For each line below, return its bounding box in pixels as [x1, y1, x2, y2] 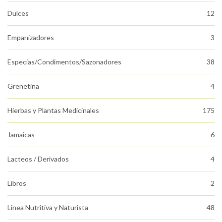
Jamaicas [7, 130, 35, 139]
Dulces [7, 8, 29, 17]
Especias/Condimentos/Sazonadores [7, 57, 121, 66]
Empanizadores [7, 33, 54, 42]
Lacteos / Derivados [7, 154, 69, 163]
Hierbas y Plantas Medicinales [7, 106, 99, 114]
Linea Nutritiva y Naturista [7, 203, 88, 212]
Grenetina [7, 81, 39, 90]
